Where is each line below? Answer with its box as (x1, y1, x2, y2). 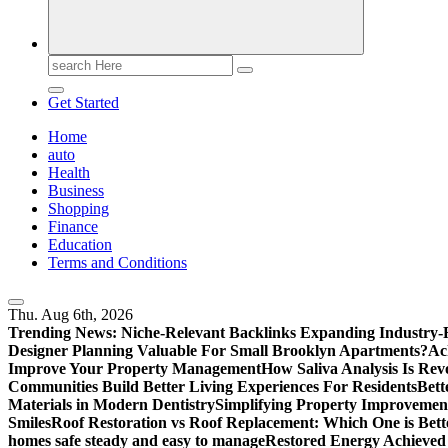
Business (48, 182, 104, 199)
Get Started (48, 94, 119, 111)
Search (47, 54, 90, 71)
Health (48, 164, 90, 181)
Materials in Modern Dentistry (8, 396, 215, 413)
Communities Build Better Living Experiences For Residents (8, 378, 417, 395)
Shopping (48, 200, 109, 217)
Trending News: (8, 324, 117, 341)
